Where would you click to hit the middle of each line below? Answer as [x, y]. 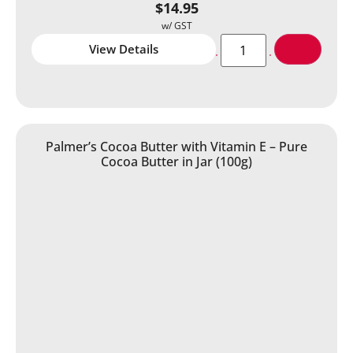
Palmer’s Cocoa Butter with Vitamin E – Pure [176, 146]
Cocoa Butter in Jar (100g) [176, 161]
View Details [123, 48]
